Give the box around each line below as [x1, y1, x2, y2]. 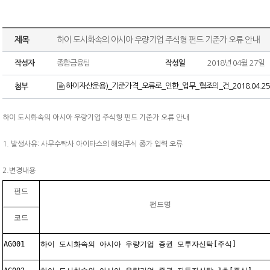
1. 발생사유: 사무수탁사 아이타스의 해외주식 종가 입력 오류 [2, 140, 183, 148]
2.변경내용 [2, 167, 36, 174]
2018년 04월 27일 [207, 59, 265, 67]
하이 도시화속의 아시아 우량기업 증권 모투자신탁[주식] [40, 240, 236, 248]
